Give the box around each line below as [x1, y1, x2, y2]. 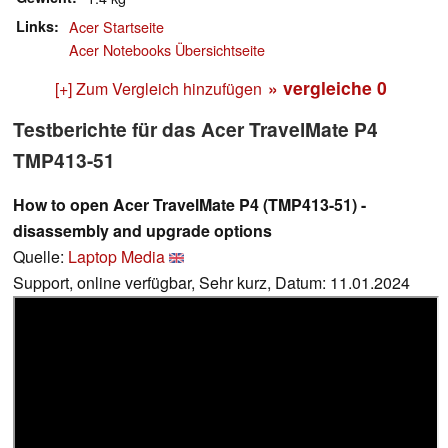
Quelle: [13, 245, 68, 269]
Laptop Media [68, 245, 165, 269]
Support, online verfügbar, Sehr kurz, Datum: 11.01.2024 [13, 271, 410, 295]
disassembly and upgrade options [13, 219, 272, 243]
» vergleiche [268, 75, 377, 101]
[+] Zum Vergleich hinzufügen [55, 77, 262, 101]
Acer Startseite [69, 16, 164, 38]
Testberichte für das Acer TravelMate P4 [13, 115, 378, 144]
